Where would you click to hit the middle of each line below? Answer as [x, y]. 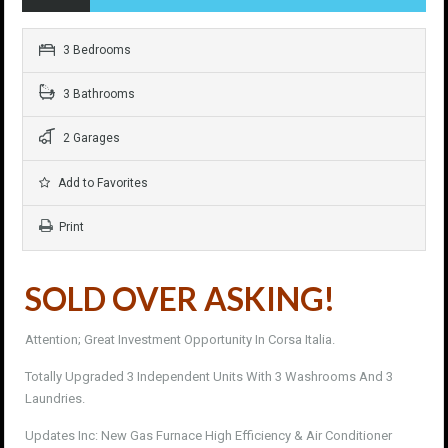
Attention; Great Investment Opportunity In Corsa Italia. [180, 339]
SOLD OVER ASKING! [180, 298]
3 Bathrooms [97, 94]
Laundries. [55, 398]
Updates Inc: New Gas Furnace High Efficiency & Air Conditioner [208, 435]
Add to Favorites [101, 183]
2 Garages [90, 138]
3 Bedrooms [95, 50]
